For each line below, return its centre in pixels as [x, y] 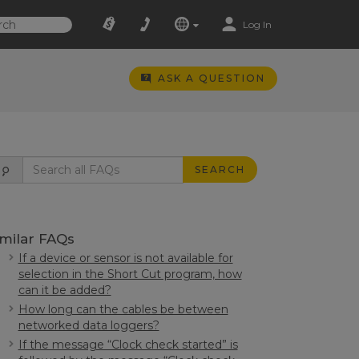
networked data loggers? [89, 325]
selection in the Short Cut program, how [130, 274]
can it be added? [65, 290]
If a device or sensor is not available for [125, 258]
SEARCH [220, 169]
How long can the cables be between [123, 309]
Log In [257, 24]
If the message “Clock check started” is [128, 345]
